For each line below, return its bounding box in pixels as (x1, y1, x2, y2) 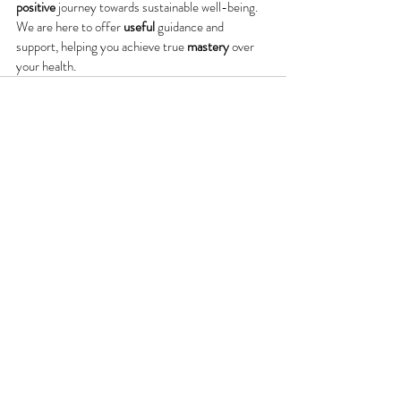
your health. (16, 56, 76, 77)
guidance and (155, 17, 226, 38)
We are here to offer (16, 17, 124, 38)
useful (124, 17, 155, 38)
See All (251, 199, 286, 218)
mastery (187, 37, 229, 57)
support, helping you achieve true (16, 37, 187, 57)
